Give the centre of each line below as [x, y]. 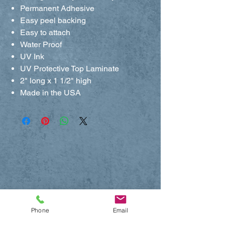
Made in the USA [50, 92]
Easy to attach [45, 32]
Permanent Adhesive [57, 8]
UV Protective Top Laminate [70, 68]
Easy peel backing [53, 20]
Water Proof [41, 44]
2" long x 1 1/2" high [56, 80]
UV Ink [32, 56]
